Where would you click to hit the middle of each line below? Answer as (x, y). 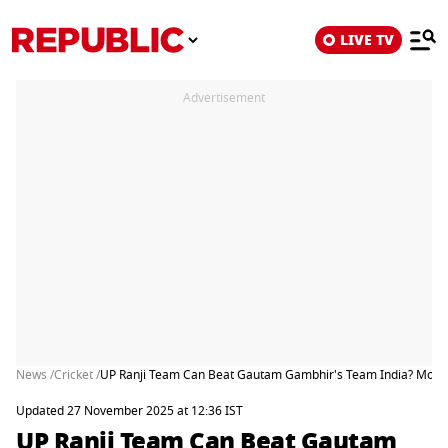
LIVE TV (367, 40)
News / (35, 375)
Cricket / (77, 375)
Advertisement (224, 98)
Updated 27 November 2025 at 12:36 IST (129, 411)
